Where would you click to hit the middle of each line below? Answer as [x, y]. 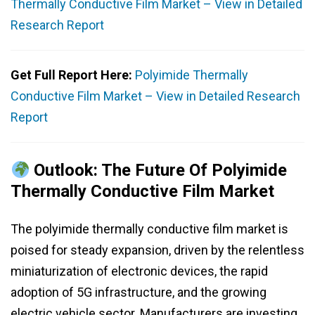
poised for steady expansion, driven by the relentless [157, 250]
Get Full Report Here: [73, 75]
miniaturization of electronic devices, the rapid [139, 271]
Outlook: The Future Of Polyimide [159, 171]
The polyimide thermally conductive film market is [149, 229]
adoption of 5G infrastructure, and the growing [139, 292]
